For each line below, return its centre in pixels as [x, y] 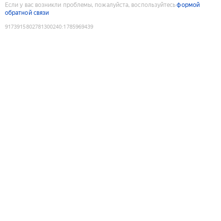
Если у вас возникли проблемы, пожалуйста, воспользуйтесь [91, 5]
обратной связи [27, 13]
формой [188, 5]
